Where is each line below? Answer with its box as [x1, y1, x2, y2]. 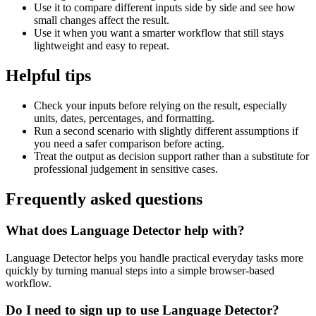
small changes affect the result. [34, 14, 169, 27]
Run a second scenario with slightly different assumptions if [34, 125, 298, 138]
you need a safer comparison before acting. [34, 138, 224, 150]
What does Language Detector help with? [6, 222, 245, 238]
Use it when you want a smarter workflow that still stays [34, 27, 284, 39]
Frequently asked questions [6, 190, 202, 209]
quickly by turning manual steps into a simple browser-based [6, 264, 274, 276]
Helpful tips [6, 66, 91, 85]
